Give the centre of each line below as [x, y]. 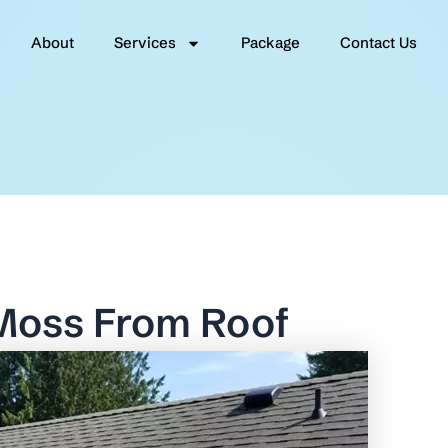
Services [144, 42]
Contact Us [378, 42]
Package [270, 42]
